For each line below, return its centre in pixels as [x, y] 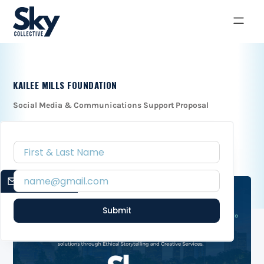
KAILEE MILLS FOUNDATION [65, 85]
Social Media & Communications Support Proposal [111, 105]
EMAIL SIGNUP [46, 181]
